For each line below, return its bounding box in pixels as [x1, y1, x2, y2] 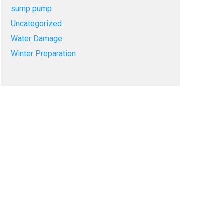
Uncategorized [10, 19, 62, 28]
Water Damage [10, 34, 62, 43]
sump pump [10, 4, 52, 13]
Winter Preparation [10, 49, 76, 58]
